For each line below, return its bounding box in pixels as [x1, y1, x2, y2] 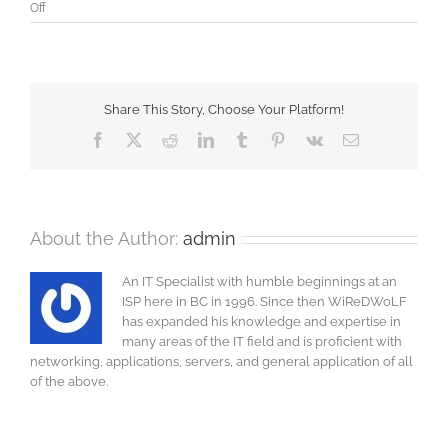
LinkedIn [212, 130, 271, 147]
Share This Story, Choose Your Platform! [104, 102, 344, 118]
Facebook [104, 130, 167, 147]
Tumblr [248, 130, 295, 147]
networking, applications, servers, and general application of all [30, 354, 413, 370]
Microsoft [45, 18, 98, 33]
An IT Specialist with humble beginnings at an [122, 274, 397, 290]
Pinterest [284, 130, 339, 147]
